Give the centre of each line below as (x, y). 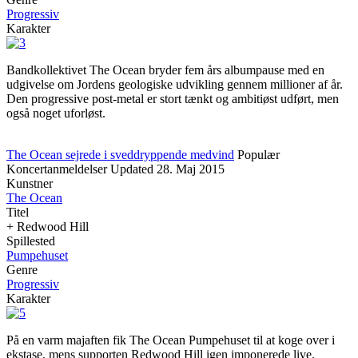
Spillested (31, 241)
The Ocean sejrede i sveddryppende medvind (120, 155)
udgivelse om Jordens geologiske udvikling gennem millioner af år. (175, 84)
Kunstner (30, 183)
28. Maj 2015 (191, 169)
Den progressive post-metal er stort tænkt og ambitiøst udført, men (173, 99)
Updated (132, 169)
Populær (259, 155)
